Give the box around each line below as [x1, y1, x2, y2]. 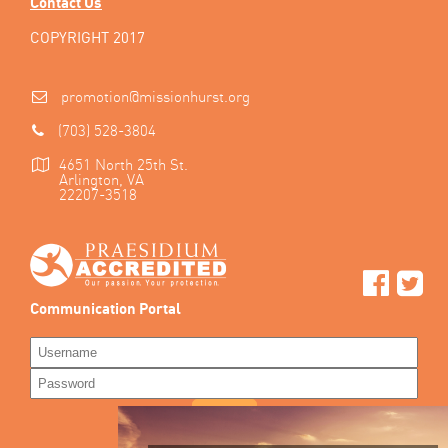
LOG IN [202, 405, 246, 420]
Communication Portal [30, 301, 181, 317]
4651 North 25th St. [59, 157, 188, 173]
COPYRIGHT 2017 [30, 30, 145, 46]
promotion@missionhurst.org [61, 89, 250, 105]
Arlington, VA [59, 172, 144, 188]
